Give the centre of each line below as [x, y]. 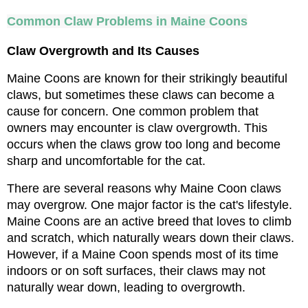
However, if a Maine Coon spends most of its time [143, 254]
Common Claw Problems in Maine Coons [127, 21]
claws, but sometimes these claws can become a [141, 95]
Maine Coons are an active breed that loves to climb [149, 221]
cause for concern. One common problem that [133, 111]
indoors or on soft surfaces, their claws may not [136, 271]
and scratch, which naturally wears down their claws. [151, 238]
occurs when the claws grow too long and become [144, 144]
